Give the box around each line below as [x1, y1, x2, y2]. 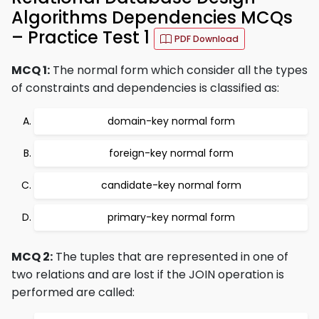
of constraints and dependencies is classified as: [11, 80, 279, 96]
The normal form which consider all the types [50, 62, 308, 78]
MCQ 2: [11, 249, 53, 265]
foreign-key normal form [108, 146, 234, 160]
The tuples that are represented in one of [53, 249, 288, 265]
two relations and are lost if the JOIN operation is [11, 266, 284, 283]
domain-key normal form [107, 114, 235, 128]
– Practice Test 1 [11, 26, 154, 50]
